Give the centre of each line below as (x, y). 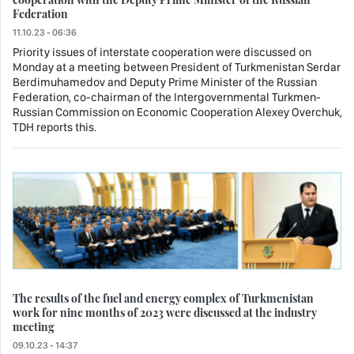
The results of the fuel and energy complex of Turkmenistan (163, 298)
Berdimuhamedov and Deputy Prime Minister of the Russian (165, 83)
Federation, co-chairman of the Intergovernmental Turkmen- (167, 98)
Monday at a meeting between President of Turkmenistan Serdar (177, 68)
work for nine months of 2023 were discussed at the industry (165, 312)
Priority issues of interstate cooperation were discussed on (162, 53)
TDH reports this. (55, 128)
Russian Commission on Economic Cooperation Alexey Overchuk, (177, 113)
